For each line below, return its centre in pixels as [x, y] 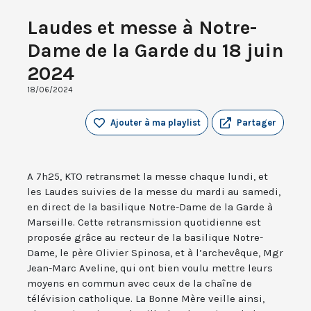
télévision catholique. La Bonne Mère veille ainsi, [146, 299]
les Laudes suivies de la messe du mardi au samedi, [154, 192]
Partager [257, 123]
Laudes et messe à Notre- [142, 28]
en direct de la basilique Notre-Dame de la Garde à [150, 207]
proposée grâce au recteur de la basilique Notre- [145, 238]
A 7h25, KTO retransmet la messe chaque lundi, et [148, 177]
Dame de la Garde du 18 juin [155, 51]
